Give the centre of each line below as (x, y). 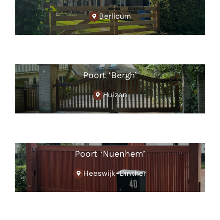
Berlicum (115, 16)
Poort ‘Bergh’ (110, 75)
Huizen (115, 95)
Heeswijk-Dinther (115, 174)
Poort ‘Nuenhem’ (110, 154)
